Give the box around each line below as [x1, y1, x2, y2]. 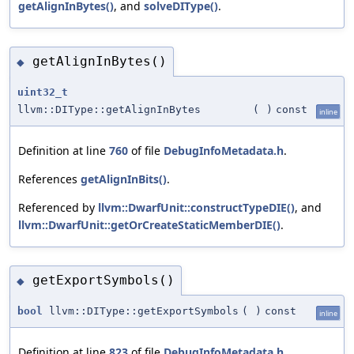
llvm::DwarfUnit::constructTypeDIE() [98, 199, 295, 215]
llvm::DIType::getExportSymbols [43, 304, 239, 317]
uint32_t [17, 85, 68, 98]
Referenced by [18, 199, 98, 215]
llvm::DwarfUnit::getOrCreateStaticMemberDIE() [18, 217, 281, 232]
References [18, 171, 81, 186]
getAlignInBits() [81, 171, 167, 186]
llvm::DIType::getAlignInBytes [17, 103, 201, 115]
